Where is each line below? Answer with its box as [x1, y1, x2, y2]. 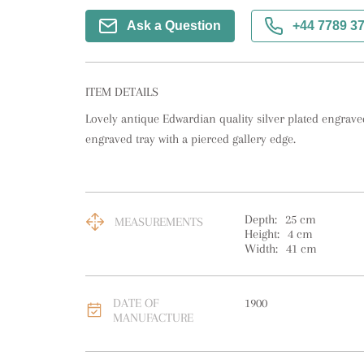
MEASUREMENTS [114, 214, 203, 229]
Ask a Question [126, 19, 221, 32]
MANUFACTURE [112, 310, 193, 325]
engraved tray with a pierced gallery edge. [84, 132, 296, 146]
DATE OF [112, 296, 158, 310]
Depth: [244, 212, 277, 227]
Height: [244, 227, 279, 241]
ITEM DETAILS [84, 84, 158, 99]
